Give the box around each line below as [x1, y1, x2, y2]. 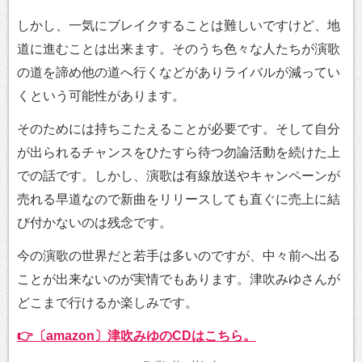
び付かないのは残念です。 [17, 216, 172, 230]
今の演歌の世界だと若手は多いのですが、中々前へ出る [17, 249, 340, 263]
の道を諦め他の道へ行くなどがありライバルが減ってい [17, 65, 340, 80]
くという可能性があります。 [17, 89, 185, 103]
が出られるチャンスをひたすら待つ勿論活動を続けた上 [17, 145, 340, 160]
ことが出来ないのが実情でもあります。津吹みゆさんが [17, 272, 340, 287]
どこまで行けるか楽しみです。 [17, 296, 198, 310]
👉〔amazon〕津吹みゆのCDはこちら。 [17, 329, 256, 343]
